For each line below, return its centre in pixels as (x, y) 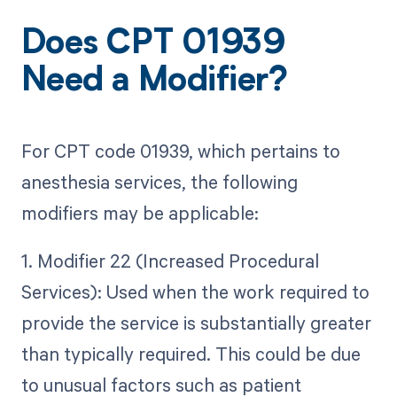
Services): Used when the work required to (195, 291)
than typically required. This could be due (191, 353)
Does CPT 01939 (153, 46)
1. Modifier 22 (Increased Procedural (170, 260)
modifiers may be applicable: (140, 212)
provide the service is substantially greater (196, 322)
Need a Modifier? (154, 83)
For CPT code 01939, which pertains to (180, 150)
